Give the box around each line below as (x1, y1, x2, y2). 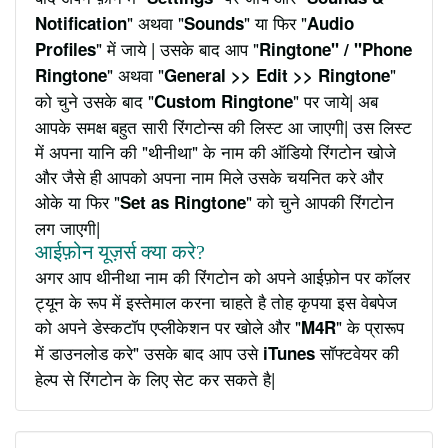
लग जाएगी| (35, 214, 100, 240)
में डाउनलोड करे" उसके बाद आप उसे (35, 339, 263, 365)
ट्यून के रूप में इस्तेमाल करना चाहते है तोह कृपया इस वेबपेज (35, 288, 397, 314)
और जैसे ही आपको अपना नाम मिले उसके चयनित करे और (35, 163, 383, 189)
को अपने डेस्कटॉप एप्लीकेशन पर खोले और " (35, 313, 301, 339)
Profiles (35, 36, 96, 61)
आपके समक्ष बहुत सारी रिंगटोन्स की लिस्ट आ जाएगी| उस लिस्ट (35, 113, 412, 139)
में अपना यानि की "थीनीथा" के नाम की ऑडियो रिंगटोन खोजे (35, 138, 396, 164)
